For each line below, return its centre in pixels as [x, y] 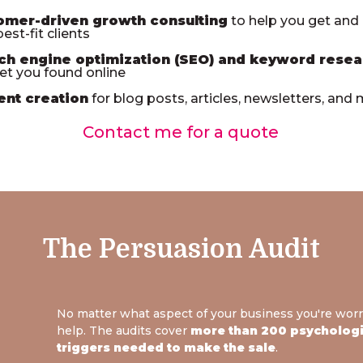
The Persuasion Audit [181, 250]
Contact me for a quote [181, 132]
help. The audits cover [124, 330]
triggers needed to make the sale [167, 347]
